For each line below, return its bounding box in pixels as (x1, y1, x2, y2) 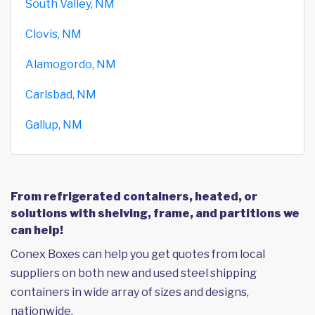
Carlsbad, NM (25, 87, 96, 101)
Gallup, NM (25, 117, 82, 131)
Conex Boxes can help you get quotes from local (11, 247, 265, 261)
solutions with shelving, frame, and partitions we (11, 206, 300, 220)
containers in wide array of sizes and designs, (11, 285, 249, 299)
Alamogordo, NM (25, 57, 116, 71)
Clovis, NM (25, 27, 82, 41)
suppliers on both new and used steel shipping (11, 266, 257, 280)
